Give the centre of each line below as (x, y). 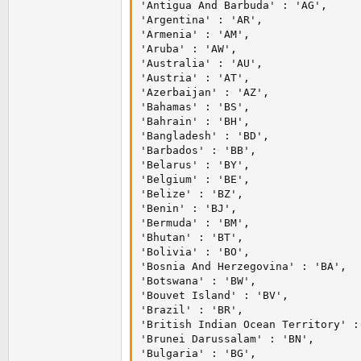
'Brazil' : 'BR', (192, 310)
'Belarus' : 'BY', (195, 165)
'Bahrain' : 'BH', (195, 122)
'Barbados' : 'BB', (198, 151)
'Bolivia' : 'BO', (195, 252)
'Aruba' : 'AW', (189, 49)
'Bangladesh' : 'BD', (205, 136)
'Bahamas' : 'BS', (195, 107)
